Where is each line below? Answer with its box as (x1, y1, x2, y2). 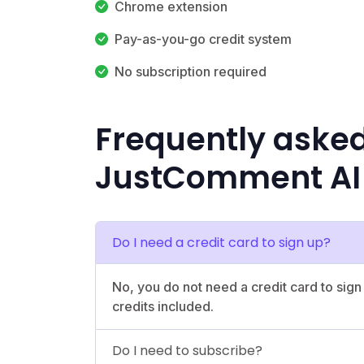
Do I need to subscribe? (112, 340, 262, 360)
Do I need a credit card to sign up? (112, 232, 331, 252)
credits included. (112, 297, 214, 314)
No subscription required (115, 63, 266, 80)
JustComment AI (95, 155, 361, 199)
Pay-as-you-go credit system (115, 30, 292, 47)
